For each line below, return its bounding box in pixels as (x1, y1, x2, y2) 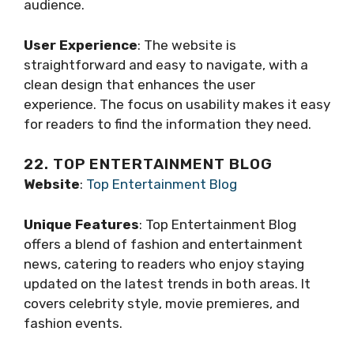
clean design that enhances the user (24, 76, 255, 92)
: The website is (137, 36, 236, 53)
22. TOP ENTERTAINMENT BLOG (24, 155, 273, 174)
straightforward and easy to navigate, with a (24, 56, 308, 73)
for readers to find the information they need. (24, 115, 311, 132)
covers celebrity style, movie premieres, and (24, 295, 299, 311)
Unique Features (24, 216, 139, 232)
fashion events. (24, 314, 122, 331)
